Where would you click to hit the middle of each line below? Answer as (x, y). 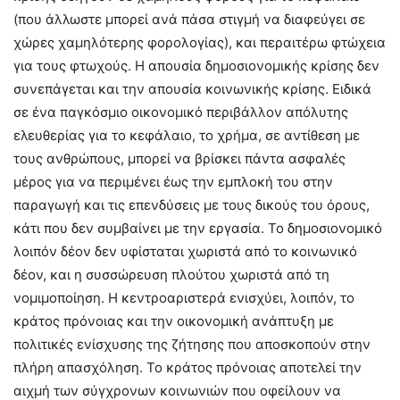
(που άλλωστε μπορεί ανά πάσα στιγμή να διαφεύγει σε (189, 20)
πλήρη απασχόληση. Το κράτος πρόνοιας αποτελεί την (187, 368)
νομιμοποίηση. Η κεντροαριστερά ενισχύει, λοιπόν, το (184, 298)
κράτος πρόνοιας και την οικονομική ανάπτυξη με (174, 321)
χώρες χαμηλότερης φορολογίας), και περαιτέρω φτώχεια (200, 43)
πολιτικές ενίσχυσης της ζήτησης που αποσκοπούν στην (192, 345)
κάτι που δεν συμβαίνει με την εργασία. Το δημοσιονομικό (198, 229)
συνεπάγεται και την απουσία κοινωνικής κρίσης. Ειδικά (192, 89)
